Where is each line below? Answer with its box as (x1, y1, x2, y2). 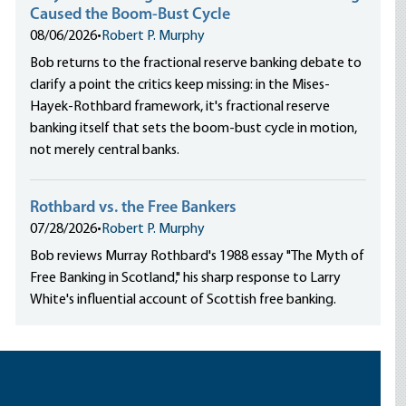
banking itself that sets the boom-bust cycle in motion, (30, 121, 358, 136)
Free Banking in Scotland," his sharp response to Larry (30, 271, 342, 285)
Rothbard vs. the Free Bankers (30, 199, 237, 217)
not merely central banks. (30, 143, 180, 158)
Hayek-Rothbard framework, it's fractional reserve (30, 100, 331, 114)
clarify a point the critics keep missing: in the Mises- (30, 78, 331, 92)
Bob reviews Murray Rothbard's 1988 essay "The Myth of (30, 249, 365, 264)
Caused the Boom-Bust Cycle (30, 6, 231, 24)
